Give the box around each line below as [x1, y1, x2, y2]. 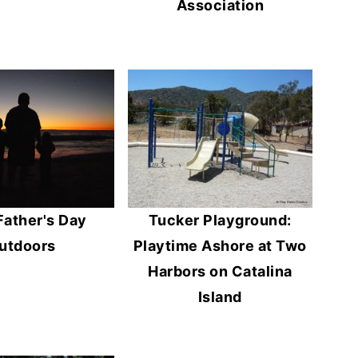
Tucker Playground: [148, 212, 292, 229]
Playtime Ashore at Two [133, 237, 307, 255]
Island [197, 288, 242, 306]
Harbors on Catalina [148, 263, 292, 280]
